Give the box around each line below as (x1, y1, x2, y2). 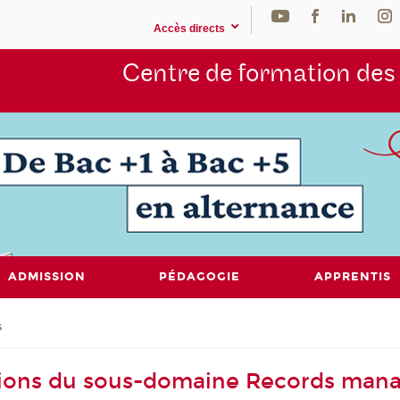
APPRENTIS (314, 270, 392, 285)
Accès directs (153, 22, 225, 36)
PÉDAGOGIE (159, 270, 241, 285)
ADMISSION (7, 270, 86, 285)
